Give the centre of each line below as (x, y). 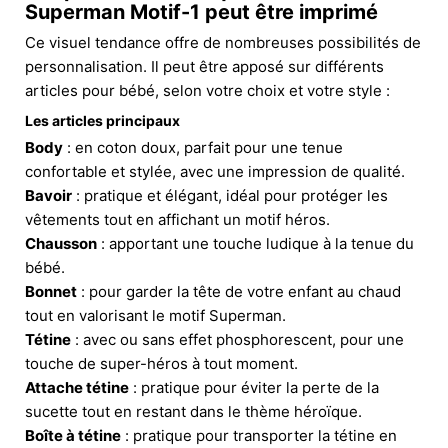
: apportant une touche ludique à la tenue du (255, 243)
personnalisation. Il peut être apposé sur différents (204, 66)
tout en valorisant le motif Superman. (155, 315)
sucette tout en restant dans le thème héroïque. (193, 411)
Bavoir (48, 195)
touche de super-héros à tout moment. (161, 363)
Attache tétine (77, 387)
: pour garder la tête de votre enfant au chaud (239, 291)
